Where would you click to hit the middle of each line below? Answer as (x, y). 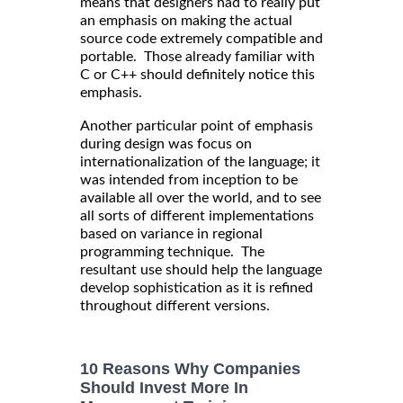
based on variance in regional (171, 233)
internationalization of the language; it (200, 161)
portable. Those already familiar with (197, 56)
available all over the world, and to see (201, 197)
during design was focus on (166, 143)
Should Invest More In (164, 388)
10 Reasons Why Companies (190, 368)
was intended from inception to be (189, 179)
